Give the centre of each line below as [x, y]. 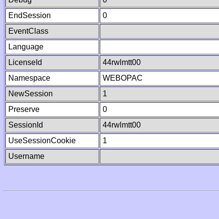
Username [26, 156]
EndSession [30, 15]
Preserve [24, 109]
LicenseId [25, 62]
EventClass [28, 31]
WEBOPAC [123, 78]
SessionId [26, 125]
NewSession [31, 94]
